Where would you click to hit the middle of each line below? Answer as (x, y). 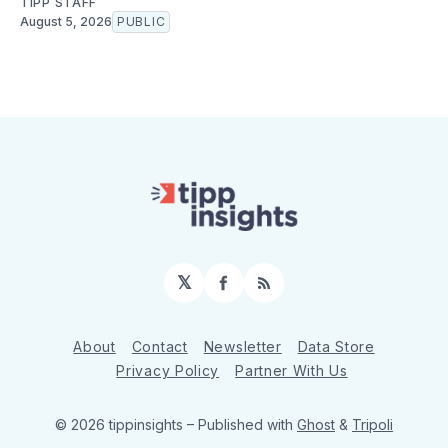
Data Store (336, 346)
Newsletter (242, 346)
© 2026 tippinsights (121, 424)
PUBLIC (141, 22)
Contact (159, 346)
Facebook (265, 291)
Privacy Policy (168, 370)
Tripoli (372, 424)
